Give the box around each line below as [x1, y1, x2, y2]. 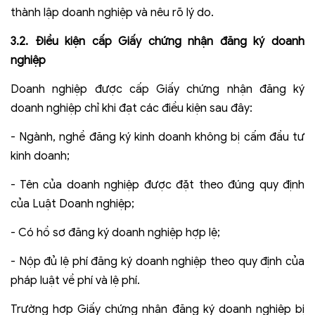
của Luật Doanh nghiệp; [11, 197, 134, 212]
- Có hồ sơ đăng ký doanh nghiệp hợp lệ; [11, 226, 220, 240]
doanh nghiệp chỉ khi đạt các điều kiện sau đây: [11, 101, 252, 116]
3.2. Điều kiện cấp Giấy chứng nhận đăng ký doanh [11, 34, 304, 49]
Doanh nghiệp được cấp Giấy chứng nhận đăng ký [11, 82, 304, 97]
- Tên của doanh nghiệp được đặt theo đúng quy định [11, 178, 304, 193]
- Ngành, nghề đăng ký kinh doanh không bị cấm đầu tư [11, 130, 304, 145]
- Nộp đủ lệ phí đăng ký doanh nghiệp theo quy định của [11, 255, 304, 269]
